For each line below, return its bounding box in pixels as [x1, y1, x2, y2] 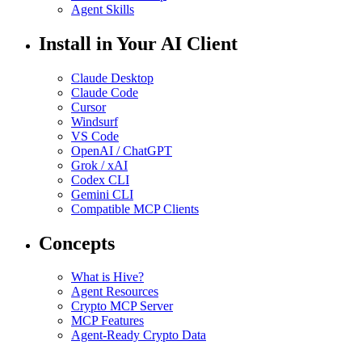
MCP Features [71, 314, 144, 328]
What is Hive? [71, 270, 144, 284]
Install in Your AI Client [39, 32, 238, 54]
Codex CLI [71, 172, 129, 187]
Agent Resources [71, 284, 158, 299]
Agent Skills [71, 2, 134, 16]
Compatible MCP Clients [71, 201, 199, 216]
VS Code [71, 128, 119, 143]
